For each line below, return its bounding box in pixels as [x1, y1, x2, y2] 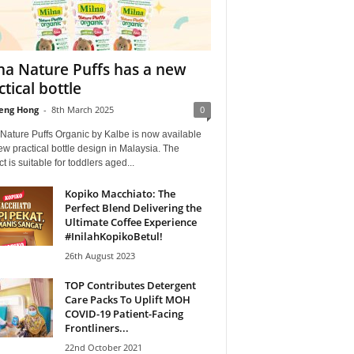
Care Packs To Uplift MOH [64, 292, 190, 307]
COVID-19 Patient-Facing [64, 306, 183, 321]
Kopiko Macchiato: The [64, 186, 175, 201]
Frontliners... [64, 320, 129, 335]
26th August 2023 [64, 249, 135, 262]
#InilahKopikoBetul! [64, 228, 163, 243]
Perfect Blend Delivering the [64, 200, 201, 215]
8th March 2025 [51, 103, 114, 115]
